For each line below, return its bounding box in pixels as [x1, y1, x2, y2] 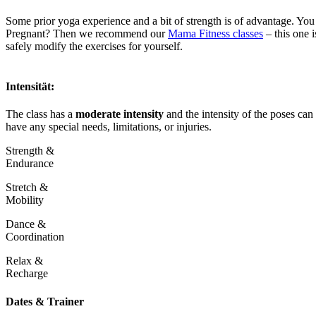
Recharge [6, 267, 48, 280]
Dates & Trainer [6, 295, 84, 308]
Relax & [6, 255, 43, 267]
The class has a [6, 108, 73, 121]
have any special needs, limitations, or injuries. [6, 121, 212, 133]
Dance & [6, 218, 46, 231]
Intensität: [6, 80, 57, 93]
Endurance [6, 157, 54, 170]
